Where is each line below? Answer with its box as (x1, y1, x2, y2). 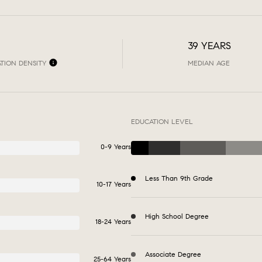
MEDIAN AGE (187, 58, 230, 67)
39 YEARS (187, 40, 231, 52)
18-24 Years (95, 217, 131, 226)
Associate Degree (145, 250, 201, 258)
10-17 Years (96, 180, 131, 188)
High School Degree (145, 212, 209, 220)
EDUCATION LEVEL (131, 117, 193, 126)
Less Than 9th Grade (145, 174, 213, 182)
